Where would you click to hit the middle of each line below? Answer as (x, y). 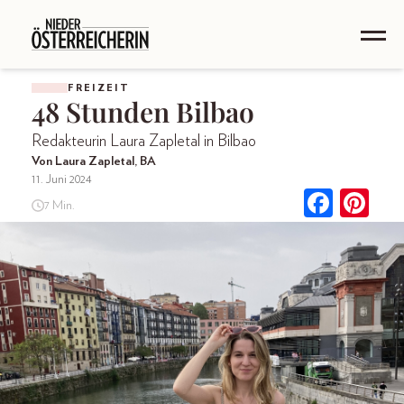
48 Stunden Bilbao (143, 112)
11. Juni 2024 (62, 179)
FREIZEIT (99, 88)
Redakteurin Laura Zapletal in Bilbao (144, 142)
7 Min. (59, 205)
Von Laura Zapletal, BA (94, 161)
